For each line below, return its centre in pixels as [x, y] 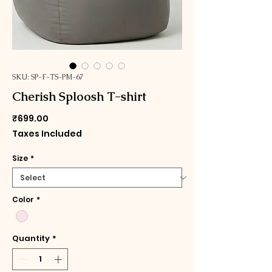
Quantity [31, 239]
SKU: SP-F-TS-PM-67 [48, 77]
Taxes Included [47, 134]
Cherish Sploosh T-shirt [79, 97]
